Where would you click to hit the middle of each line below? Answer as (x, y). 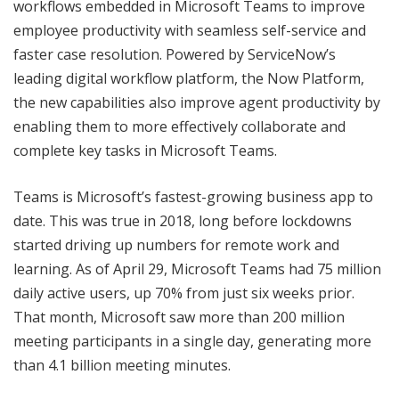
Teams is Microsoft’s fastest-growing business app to (193, 196)
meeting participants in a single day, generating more (192, 341)
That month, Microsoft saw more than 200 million (179, 317)
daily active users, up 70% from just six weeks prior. (184, 293)
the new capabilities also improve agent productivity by (197, 102)
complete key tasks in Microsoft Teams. (145, 150)
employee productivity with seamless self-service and (190, 30)
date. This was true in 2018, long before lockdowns (183, 220)
